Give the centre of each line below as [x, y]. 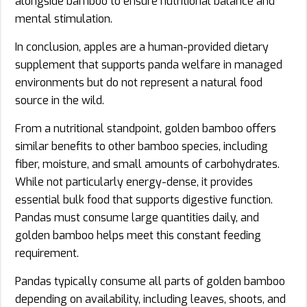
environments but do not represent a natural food [139, 82]
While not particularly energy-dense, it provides [134, 182]
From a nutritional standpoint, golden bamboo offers [146, 128]
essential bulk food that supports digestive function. [144, 199]
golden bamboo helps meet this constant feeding [138, 235]
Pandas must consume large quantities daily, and [137, 217]
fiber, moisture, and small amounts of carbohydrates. [147, 164]
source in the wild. [60, 100]
